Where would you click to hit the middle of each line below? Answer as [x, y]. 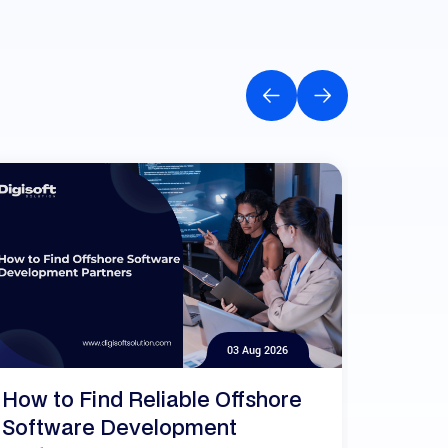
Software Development [119, 427]
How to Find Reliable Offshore [152, 399]
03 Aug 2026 [257, 350]
